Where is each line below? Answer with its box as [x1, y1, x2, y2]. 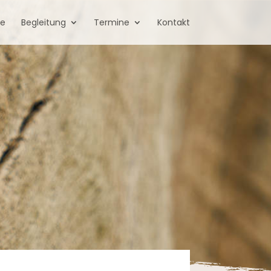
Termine [93, 16, 129, 28]
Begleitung [21, 16, 66, 28]
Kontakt [157, 16, 190, 28]
